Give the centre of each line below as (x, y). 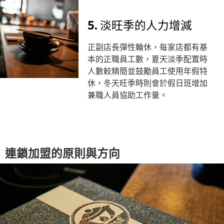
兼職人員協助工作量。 (127, 94)
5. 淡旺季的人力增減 (139, 24)
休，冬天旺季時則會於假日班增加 (147, 82)
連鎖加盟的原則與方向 (62, 152)
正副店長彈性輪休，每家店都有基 (147, 46)
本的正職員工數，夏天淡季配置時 (147, 58)
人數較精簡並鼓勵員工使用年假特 (147, 70)
